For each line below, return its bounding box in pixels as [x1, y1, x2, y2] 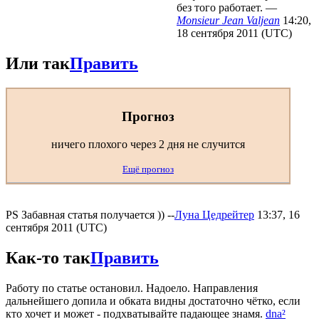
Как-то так [6, 248, 90, 267]
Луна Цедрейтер [174, 208, 254, 221]
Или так [6, 53, 70, 73]
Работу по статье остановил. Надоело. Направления [6, 281, 258, 294]
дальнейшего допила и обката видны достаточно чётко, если [6, 294, 300, 307]
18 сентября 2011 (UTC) [177, 26, 292, 39]
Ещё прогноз [122, 164, 174, 175]
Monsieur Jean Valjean [177, 14, 280, 26]
